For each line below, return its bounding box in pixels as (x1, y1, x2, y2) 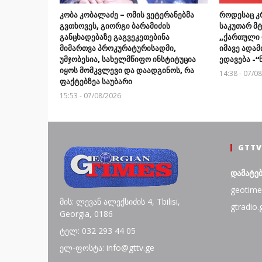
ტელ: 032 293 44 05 (59, 225, 136, 236)
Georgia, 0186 (59, 208, 113, 219)
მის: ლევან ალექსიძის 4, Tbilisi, (59, 195, 180, 207)
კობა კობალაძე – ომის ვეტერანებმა (60, 9, 194, 20)
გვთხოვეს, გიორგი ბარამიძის (60, 20, 170, 31)
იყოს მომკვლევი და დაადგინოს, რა (60, 64, 194, 75)
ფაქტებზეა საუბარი (60, 75, 132, 87)
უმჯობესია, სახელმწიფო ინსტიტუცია (60, 53, 196, 64)
